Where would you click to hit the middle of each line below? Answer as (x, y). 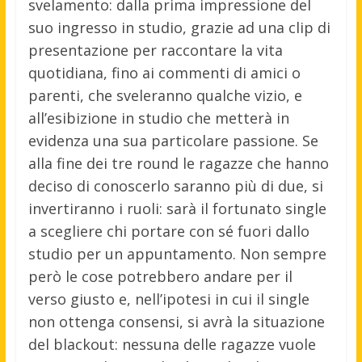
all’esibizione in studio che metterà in (158, 118)
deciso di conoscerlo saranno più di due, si (175, 185)
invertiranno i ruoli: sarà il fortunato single (177, 208)
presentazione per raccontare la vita (155, 50)
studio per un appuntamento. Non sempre (177, 253)
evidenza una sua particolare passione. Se (173, 140)
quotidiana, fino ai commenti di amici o (164, 72)
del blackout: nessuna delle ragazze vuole (172, 344)
